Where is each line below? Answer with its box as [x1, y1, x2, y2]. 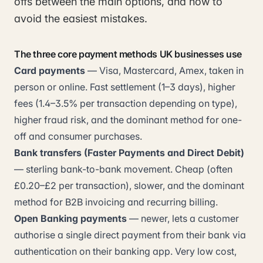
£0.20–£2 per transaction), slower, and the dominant [14, 180, 244, 191]
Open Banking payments [14, 213, 127, 224]
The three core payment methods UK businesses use [14, 48, 242, 60]
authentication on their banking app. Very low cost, [14, 245, 237, 257]
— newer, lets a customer [127, 213, 239, 224]
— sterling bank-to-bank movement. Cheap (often [14, 163, 232, 175]
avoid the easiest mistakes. [14, 12, 147, 25]
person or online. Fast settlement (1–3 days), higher [14, 81, 235, 93]
